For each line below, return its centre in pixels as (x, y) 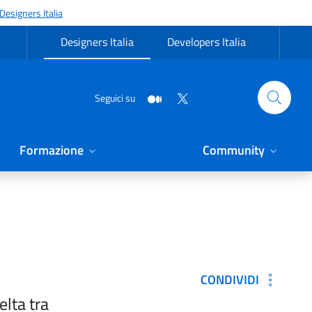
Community (234, 150)
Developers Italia (206, 42)
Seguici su (115, 97)
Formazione (52, 150)
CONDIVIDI (229, 280)
